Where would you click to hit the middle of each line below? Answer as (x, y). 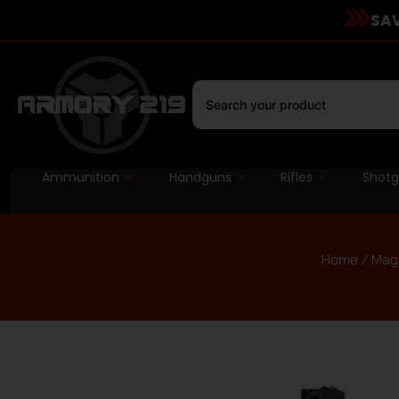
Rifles (297, 177)
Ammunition (80, 177)
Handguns (200, 177)
